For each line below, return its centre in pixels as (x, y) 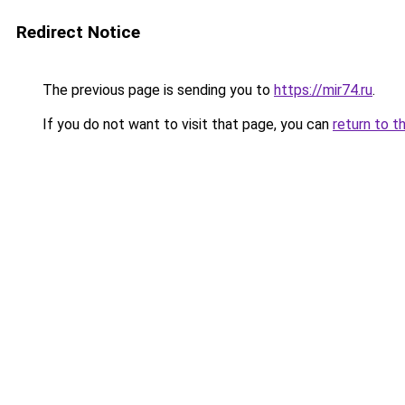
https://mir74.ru (323, 90)
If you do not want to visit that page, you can (186, 124)
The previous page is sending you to (156, 90)
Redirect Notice (78, 32)
